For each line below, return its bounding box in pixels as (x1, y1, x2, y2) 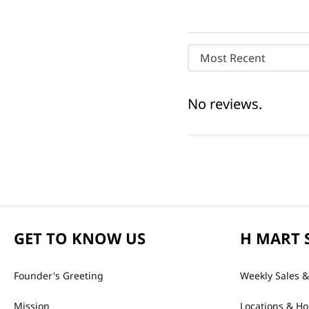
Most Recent (200, 50, 266, 66)
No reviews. (188, 94, 262, 114)
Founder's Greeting (14, 269, 103, 282)
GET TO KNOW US (14, 228, 146, 248)
